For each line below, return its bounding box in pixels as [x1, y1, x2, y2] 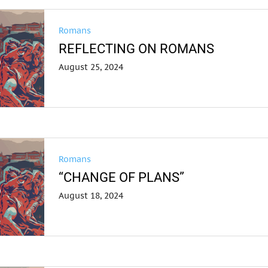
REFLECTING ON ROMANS [59, 41, 215, 56]
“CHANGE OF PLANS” [59, 170, 185, 185]
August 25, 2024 [59, 62, 124, 72]
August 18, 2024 [59, 190, 124, 201]
